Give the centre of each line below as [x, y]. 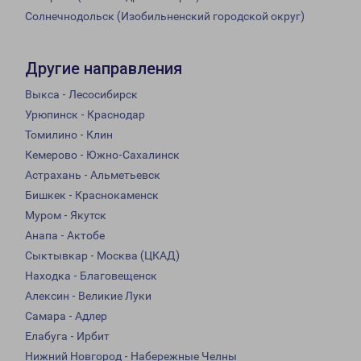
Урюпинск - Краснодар [85, 115]
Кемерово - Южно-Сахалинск [102, 155]
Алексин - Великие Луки [88, 296]
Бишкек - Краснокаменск [92, 195]
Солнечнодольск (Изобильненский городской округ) [165, 17]
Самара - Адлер [66, 316]
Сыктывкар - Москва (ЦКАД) [102, 256]
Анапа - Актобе [65, 236]
